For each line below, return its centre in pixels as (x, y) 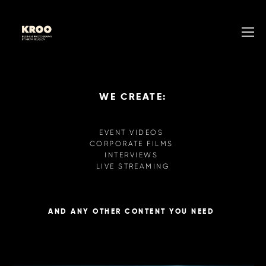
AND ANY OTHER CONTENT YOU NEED (133, 211)
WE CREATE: (133, 96)
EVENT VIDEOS (133, 132)
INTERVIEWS (133, 154)
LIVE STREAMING (133, 166)
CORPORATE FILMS (133, 143)
